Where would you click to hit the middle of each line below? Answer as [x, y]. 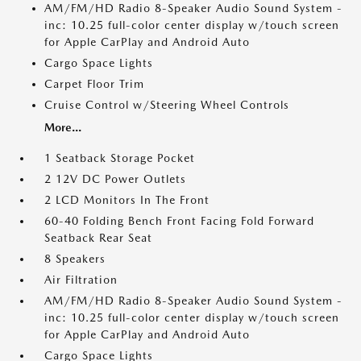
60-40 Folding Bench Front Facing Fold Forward [179, 221]
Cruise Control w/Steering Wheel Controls [167, 105]
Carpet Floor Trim [94, 84]
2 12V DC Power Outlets [115, 179]
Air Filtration [81, 280]
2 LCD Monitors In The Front [127, 200]
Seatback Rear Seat [98, 238]
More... [63, 127]
